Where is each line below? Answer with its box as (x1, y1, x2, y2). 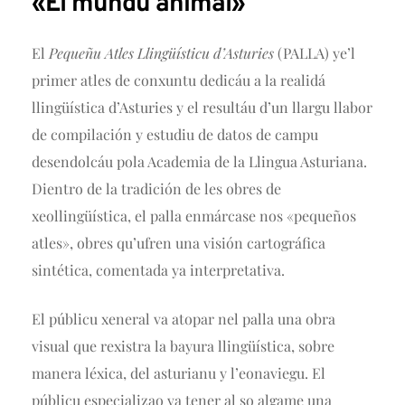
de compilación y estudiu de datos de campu (32, 125, 318, 145)
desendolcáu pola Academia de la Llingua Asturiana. (32, 152, 367, 172)
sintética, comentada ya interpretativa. (32, 260, 285, 280)
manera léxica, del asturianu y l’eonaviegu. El (32, 363, 325, 383)
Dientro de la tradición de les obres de (32, 179, 281, 199)
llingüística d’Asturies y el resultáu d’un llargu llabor (32, 98, 372, 118)
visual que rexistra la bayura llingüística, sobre (32, 336, 334, 356)
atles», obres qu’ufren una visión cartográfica (32, 233, 325, 253)
